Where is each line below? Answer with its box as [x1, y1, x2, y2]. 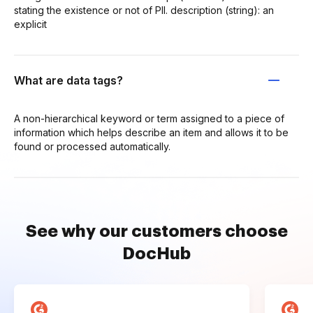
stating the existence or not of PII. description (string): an [14, 3, 274, 16]
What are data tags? [14, 73, 123, 87]
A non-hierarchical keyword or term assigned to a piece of [14, 112, 284, 124]
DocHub [122, 245, 191, 262]
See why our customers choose [25, 222, 288, 240]
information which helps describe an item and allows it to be [14, 126, 289, 138]
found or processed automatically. [14, 140, 170, 152]
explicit [14, 17, 47, 30]
